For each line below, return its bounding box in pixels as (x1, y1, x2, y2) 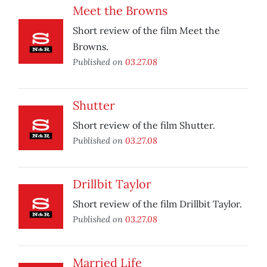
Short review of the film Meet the (73, 24, 220, 37)
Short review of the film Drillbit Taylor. (73, 198, 242, 210)
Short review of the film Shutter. (73, 119, 215, 132)
